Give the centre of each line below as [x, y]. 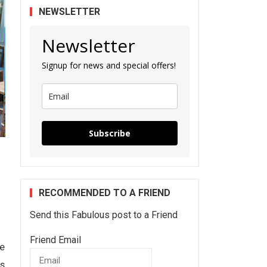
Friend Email [55, 240]
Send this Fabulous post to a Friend [103, 215]
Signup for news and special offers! [108, 65]
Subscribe [109, 133]
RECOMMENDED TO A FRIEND [104, 193]
